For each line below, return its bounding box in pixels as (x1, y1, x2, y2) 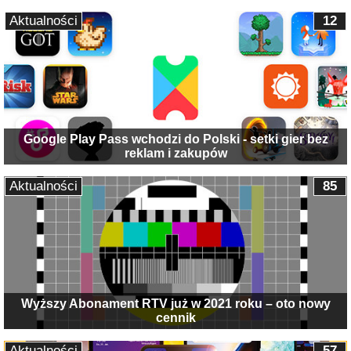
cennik (155, 311, 196, 325)
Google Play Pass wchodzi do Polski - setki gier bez (23, 132, 328, 146)
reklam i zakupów (124, 146, 227, 160)
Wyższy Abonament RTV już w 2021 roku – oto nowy (20, 297, 331, 311)
